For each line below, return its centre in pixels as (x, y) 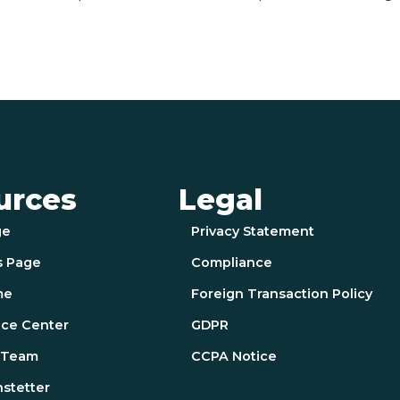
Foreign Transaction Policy (282, 294)
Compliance (232, 263)
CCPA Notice (234, 357)
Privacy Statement (253, 232)
